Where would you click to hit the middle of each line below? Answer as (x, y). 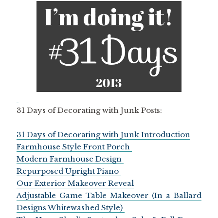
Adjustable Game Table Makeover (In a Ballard (109, 195)
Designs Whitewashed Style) (70, 207)
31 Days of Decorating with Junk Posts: (89, 110)
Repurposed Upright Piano (68, 171)
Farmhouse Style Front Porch (74, 146)
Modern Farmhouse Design (70, 159)
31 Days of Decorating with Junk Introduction (103, 134)
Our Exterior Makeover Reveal (75, 183)
